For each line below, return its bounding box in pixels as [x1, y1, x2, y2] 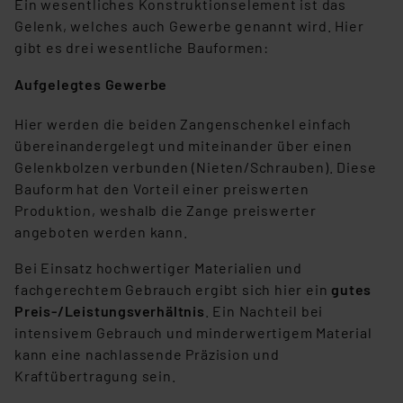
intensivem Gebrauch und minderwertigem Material [14, 324, 372, 342]
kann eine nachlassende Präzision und [14, 345, 280, 363]
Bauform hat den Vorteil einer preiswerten [14, 180, 309, 198]
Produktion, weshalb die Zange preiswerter [14, 201, 317, 219]
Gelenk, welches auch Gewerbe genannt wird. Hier [14, 17, 364, 35]
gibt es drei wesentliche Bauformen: [14, 39, 270, 57]
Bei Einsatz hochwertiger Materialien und [14, 259, 302, 277]
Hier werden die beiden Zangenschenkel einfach [14, 115, 352, 133]
